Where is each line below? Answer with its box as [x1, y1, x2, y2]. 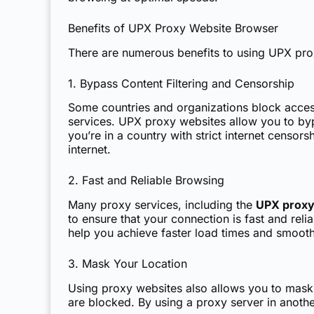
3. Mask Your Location [68, 257, 187, 271]
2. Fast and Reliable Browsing [68, 173, 224, 188]
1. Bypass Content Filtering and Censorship [68, 76, 294, 90]
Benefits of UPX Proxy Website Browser [68, 20, 278, 35]
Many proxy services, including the [68, 198, 256, 212]
